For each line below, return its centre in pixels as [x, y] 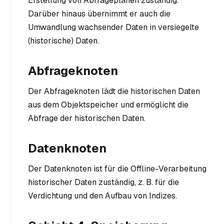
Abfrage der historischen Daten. [87, 118]
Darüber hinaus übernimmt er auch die [99, 14]
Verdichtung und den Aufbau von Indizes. [102, 196]
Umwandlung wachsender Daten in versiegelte [113, 27]
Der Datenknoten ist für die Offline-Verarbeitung [117, 169]
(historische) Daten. [63, 41]
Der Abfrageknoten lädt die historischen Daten [114, 91]
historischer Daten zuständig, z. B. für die [103, 182]
